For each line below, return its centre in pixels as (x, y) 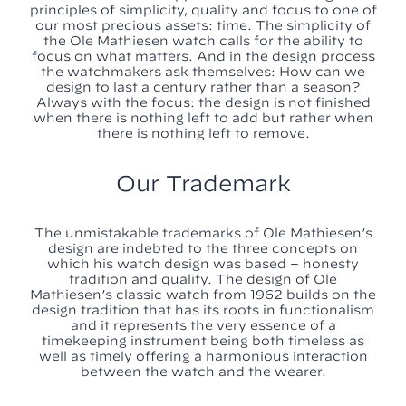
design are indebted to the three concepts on (203, 249)
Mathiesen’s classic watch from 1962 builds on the (203, 295)
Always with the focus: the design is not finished (203, 103)
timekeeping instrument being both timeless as (203, 341)
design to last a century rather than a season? (203, 87)
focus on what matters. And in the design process (203, 57)
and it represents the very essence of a (203, 326)
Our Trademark (203, 184)
